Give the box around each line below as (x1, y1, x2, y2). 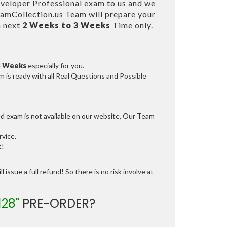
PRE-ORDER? (19, 195, 96, 212)
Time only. (110, 20, 153, 30)
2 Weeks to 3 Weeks (22, 20, 110, 30)
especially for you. (26, 61, 84, 70)
